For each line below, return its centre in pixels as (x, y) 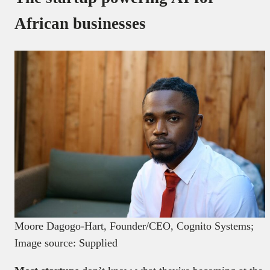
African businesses (80, 24)
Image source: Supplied (66, 243)
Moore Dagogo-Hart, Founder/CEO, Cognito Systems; (134, 226)
